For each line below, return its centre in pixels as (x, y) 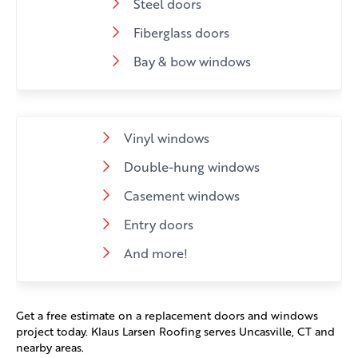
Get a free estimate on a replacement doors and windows (167, 316)
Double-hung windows (192, 167)
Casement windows (182, 196)
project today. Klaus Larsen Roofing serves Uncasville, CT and (175, 332)
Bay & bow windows (192, 62)
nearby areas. (50, 348)
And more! (156, 253)
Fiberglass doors (181, 33)
